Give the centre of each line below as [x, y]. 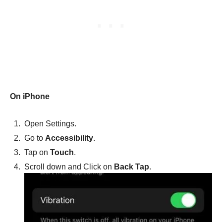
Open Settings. [50, 123]
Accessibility [69, 138]
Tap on [37, 152]
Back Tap [132, 166]
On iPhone [30, 96]
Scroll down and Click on [69, 166]
